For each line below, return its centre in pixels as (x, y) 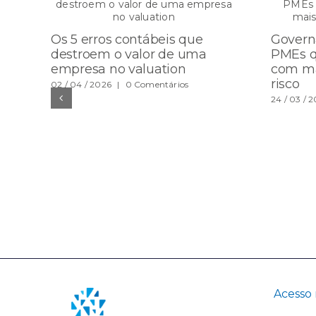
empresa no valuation (119, 69)
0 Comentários (157, 85)
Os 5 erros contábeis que (127, 39)
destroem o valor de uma (129, 54)
